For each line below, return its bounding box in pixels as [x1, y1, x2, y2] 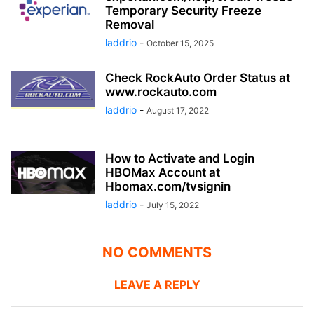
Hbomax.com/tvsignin [105, 179, 231, 193]
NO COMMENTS [102, 243, 212, 261]
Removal [105, 17, 154, 32]
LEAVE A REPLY [114, 277, 200, 292]
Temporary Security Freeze [105, 3, 261, 18]
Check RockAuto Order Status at [105, 70, 290, 85]
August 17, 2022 [146, 104, 209, 116]
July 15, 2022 [146, 199, 199, 210]
